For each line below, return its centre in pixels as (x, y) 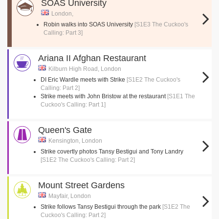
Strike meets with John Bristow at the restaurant (104, 96)
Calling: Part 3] (63, 33)
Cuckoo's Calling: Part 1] (73, 105)
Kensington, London (75, 141)
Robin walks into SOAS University (89, 24)
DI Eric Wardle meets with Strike (84, 80)
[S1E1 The (181, 96)
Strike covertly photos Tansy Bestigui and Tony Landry (112, 152)
